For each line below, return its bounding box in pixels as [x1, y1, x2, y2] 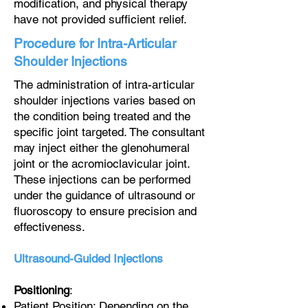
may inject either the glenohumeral [14, 141, 190, 155]
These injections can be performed [14, 173, 190, 186]
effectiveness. [14, 220, 85, 234]
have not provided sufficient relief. [14, 12, 187, 26]
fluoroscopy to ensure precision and [14, 204, 197, 218]
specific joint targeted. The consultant [14, 125, 205, 139]
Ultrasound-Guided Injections [14, 252, 163, 265]
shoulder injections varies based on [14, 93, 195, 107]
